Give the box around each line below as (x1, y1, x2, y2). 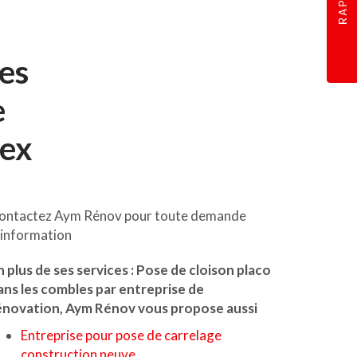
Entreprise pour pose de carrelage (21, 327, 222, 343)
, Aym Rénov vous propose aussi (60, 300, 257, 316)
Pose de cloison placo (136, 261, 271, 278)
